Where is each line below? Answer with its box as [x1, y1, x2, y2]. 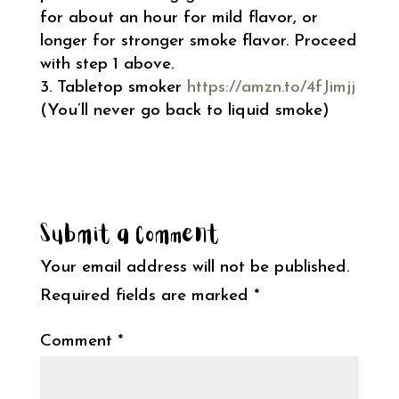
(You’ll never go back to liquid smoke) [39, 102, 330, 119]
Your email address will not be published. [39, 258, 349, 276]
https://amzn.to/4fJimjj [186, 78, 355, 96]
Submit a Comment [39, 224, 220, 245]
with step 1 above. [39, 55, 174, 73]
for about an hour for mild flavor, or [39, 9, 318, 27]
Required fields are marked [39, 287, 254, 305]
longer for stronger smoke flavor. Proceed [39, 32, 357, 50]
